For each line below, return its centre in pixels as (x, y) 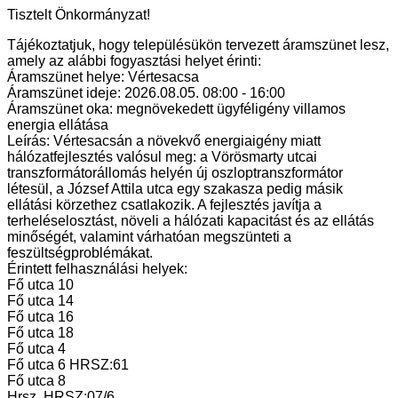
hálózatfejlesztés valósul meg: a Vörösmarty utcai (162, 156)
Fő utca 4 (36, 348)
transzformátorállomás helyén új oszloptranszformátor (175, 172)
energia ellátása (58, 124)
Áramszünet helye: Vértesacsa (103, 76)
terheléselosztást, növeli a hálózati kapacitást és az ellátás (191, 220)
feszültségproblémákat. (80, 252)
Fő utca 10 (40, 284)
